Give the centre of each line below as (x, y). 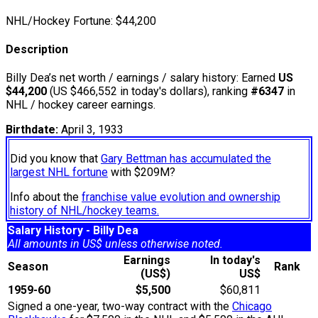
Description (37, 50)
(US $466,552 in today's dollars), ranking (149, 92)
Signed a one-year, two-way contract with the (120, 307)
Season (31, 267)
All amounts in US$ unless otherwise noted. (115, 244)
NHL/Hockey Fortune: (59, 21)
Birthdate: (32, 130)
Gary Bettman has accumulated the (186, 159)
